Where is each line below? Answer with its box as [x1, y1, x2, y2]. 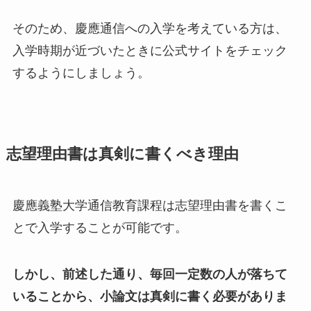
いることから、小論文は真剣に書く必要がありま [12, 289, 287, 304]
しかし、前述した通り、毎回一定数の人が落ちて [12, 267, 287, 282]
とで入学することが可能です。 [12, 220, 187, 235]
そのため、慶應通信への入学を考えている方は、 [12, 21, 287, 35]
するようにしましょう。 [12, 65, 150, 80]
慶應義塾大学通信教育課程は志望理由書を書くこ [12, 198, 287, 212]
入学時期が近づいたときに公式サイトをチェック [12, 43, 287, 58]
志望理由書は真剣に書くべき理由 [6, 145, 239, 162]
